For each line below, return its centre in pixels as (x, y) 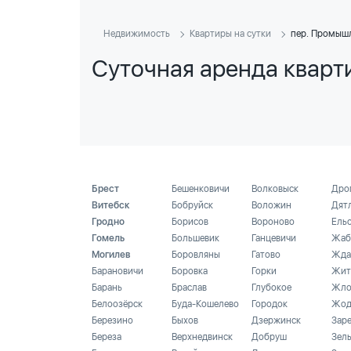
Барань (107, 288)
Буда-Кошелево (205, 304)
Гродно (108, 222)
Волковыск (275, 189)
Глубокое (271, 288)
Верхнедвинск (202, 337)
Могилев (111, 255)
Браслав (189, 288)
